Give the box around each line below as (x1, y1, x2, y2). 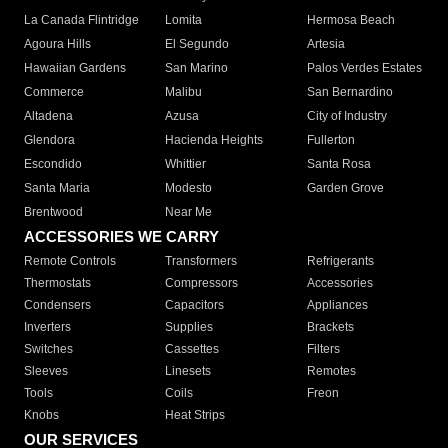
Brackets (306, 320, 354, 335)
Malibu (165, 85, 203, 100)
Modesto (165, 181, 213, 196)
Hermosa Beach (306, 13, 395, 28)
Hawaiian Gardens (24, 61, 126, 76)
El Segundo (165, 37, 230, 52)
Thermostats (24, 276, 91, 291)
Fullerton (306, 133, 355, 148)
